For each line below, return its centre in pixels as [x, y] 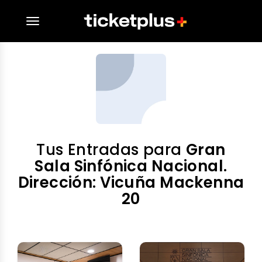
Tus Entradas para [111, 150]
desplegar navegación [77, 22]
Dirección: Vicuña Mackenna [131, 182]
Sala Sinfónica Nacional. [131, 166]
